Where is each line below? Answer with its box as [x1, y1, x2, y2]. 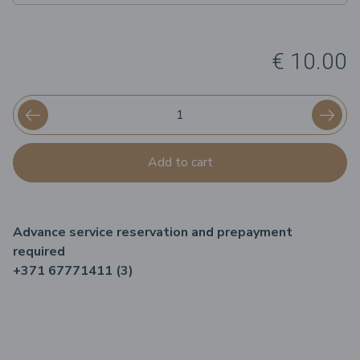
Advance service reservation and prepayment [13, 223, 292, 241]
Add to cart [147, 153, 213, 171]
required [13, 243, 65, 260]
